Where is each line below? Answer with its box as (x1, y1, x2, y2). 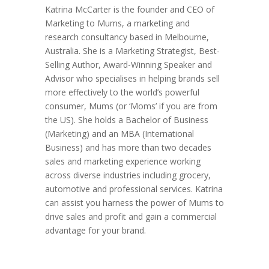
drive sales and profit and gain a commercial (44, 211, 217, 222)
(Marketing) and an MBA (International (44, 128, 194, 139)
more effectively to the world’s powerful (44, 86, 199, 98)
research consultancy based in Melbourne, (44, 31, 209, 43)
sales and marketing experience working (44, 156, 201, 167)
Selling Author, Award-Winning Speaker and (44, 59, 212, 70)
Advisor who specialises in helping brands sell (44, 73, 220, 84)
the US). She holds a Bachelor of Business (44, 114, 208, 125)
